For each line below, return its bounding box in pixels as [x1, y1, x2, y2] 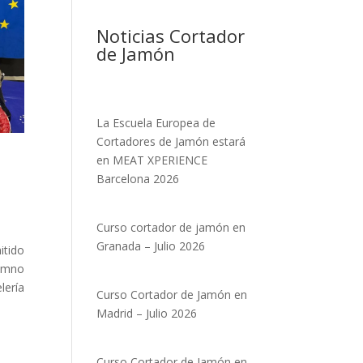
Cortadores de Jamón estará [96, 134, 246, 150]
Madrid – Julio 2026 [96, 305, 198, 322]
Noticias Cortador [96, 23, 246, 49]
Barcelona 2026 [96, 171, 180, 187]
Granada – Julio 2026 [96, 238, 206, 254]
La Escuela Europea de [96, 115, 216, 131]
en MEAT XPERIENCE [96, 152, 208, 169]
